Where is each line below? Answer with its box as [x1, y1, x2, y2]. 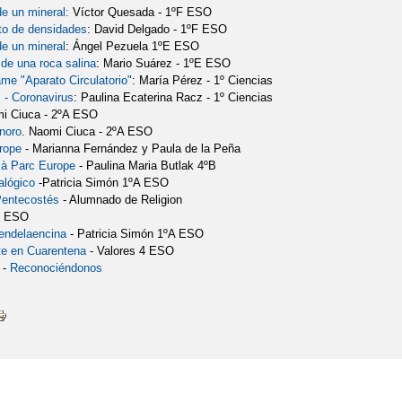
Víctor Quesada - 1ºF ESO [69, 5, 213, 20]
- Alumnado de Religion [59, 193, 183, 207]
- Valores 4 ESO [86, 244, 175, 258]
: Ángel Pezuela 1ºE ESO [66, 39, 200, 54]
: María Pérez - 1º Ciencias [132, 74, 274, 88]
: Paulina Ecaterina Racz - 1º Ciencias [74, 91, 274, 105]
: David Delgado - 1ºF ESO [87, 22, 228, 37]
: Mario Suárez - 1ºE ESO [96, 57, 232, 71]
